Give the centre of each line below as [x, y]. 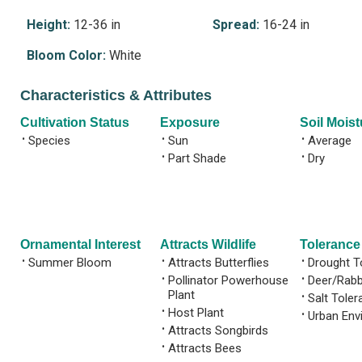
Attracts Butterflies [219, 262]
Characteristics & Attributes [116, 96]
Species [49, 140]
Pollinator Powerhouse [228, 280]
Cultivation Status [75, 122]
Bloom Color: [66, 56]
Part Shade [197, 158]
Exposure [190, 122]
